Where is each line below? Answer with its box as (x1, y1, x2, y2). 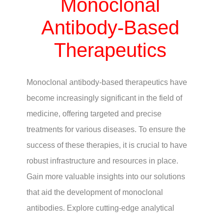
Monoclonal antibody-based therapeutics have (26, 78, 187, 87)
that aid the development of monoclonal (26, 188, 163, 197)
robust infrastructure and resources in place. (26, 157, 178, 165)
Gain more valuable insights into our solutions (26, 172, 185, 181)
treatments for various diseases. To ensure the (26, 125, 186, 134)
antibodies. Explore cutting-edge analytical (26, 204, 174, 213)
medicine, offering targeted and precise (26, 110, 162, 118)
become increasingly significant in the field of (26, 94, 182, 103)
